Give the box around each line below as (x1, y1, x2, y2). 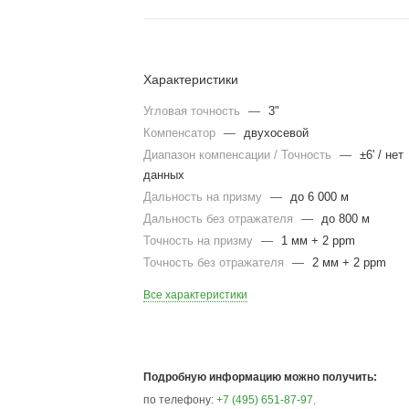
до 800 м (321, 212, 371, 225)
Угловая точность (143, 104, 245, 118)
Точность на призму (143, 234, 257, 247)
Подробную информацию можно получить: (143, 370, 378, 383)
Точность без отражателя (143, 256, 288, 269)
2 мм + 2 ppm (312, 256, 387, 269)
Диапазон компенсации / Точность (143, 148, 336, 162)
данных (143, 168, 185, 182)
